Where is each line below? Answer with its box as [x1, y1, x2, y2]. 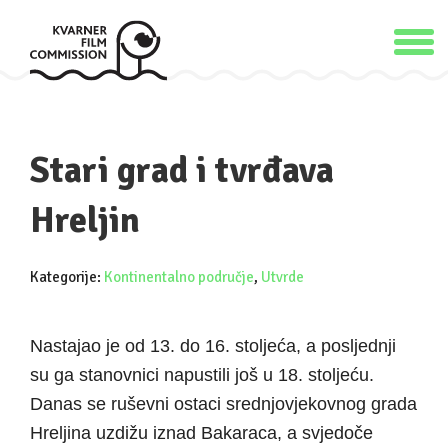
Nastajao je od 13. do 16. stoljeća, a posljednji [30, 336, 396, 356]
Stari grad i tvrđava [30, 148, 334, 193]
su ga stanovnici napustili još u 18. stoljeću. [30, 365, 374, 385]
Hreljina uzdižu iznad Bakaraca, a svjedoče [30, 423, 373, 443]
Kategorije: [30, 268, 104, 286]
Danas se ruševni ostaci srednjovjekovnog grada [30, 394, 417, 414]
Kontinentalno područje [104, 268, 254, 286]
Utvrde [261, 268, 304, 286]
